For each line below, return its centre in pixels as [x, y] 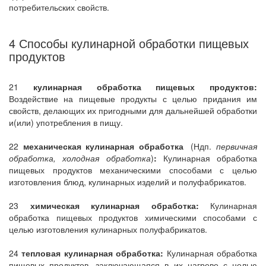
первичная [237, 146]
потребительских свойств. [59, 7]
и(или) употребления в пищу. [66, 122]
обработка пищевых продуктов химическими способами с [133, 217]
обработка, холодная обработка [80, 158]
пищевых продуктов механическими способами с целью [133, 170]
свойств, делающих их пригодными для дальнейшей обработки [133, 110]
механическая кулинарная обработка [103, 146]
